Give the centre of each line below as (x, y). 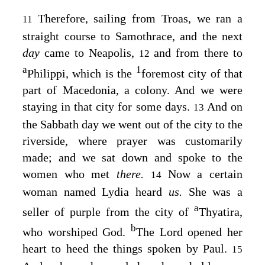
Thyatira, (221, 212)
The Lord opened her (189, 232)
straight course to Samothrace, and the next (132, 36)
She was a (216, 192)
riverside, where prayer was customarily (132, 141)
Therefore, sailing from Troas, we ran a (140, 18)
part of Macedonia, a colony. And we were (132, 90)
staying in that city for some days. (108, 107)
